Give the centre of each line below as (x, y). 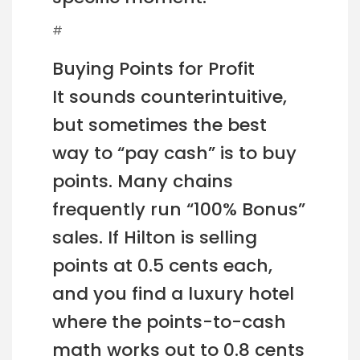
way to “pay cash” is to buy (174, 153)
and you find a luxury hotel (173, 294)
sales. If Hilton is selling (155, 238)
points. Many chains (143, 182)
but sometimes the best (160, 125)
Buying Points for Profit (153, 69)
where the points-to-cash (169, 322)
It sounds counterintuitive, (170, 97)
